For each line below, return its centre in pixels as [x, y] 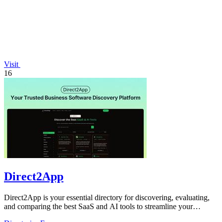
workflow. [20, 215]
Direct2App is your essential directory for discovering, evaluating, [107, 197]
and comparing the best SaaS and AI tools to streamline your [98, 206]
